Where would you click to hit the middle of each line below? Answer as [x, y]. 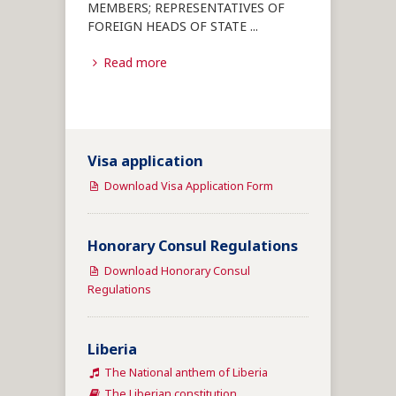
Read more [135, 64]
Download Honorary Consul [175, 272]
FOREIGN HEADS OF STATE [167, 27]
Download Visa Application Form [187, 187]
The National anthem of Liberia [184, 374]
